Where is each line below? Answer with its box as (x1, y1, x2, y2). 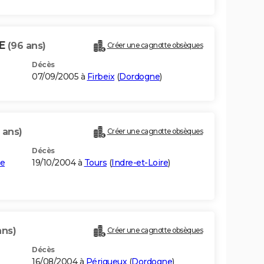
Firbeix (87, 71, 114, 82)
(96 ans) (7, 40, 46, 52)
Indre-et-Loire (111, 157, 168, 169)
